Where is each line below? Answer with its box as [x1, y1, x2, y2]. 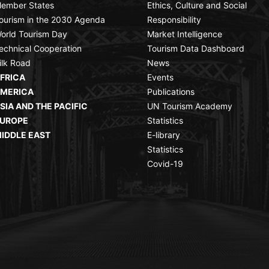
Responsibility [147, 14, 201, 25]
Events [147, 71, 174, 82]
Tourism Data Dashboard [147, 43, 244, 53]
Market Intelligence [147, 28, 222, 39]
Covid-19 [147, 158, 183, 169]
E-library [147, 129, 180, 140]
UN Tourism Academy [147, 100, 232, 111]
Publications [147, 86, 195, 97]
